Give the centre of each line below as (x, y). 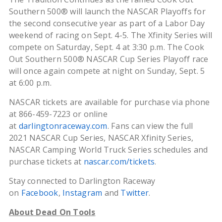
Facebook (40, 193)
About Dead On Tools (52, 212)
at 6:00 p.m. (30, 83)
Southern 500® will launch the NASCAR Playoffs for (107, 12)
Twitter (135, 193)
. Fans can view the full (150, 126)
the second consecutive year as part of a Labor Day (107, 24)
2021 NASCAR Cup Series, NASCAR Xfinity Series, (101, 138)
